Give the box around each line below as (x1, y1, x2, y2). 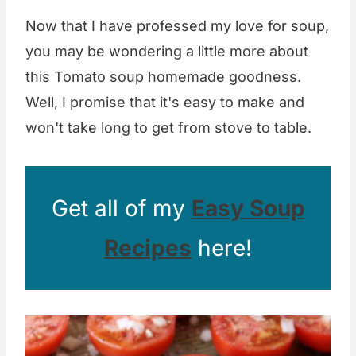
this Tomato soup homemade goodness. (25, 68, 301, 86)
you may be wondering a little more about (25, 43, 308, 60)
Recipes (104, 234, 192, 262)
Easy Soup (191, 195, 305, 222)
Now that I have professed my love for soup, (25, 17, 329, 35)
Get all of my (51, 195, 192, 222)
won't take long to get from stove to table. (25, 119, 315, 137)
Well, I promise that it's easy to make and (25, 94, 304, 111)
